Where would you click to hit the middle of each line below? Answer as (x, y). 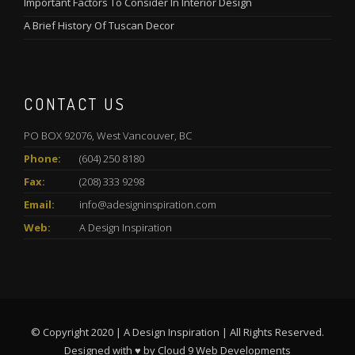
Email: (39, 204)
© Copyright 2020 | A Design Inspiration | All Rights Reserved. (177, 332)
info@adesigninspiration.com (148, 204)
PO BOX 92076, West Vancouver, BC (108, 135)
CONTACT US (75, 103)
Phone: (42, 158)
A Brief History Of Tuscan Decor (99, 25)
